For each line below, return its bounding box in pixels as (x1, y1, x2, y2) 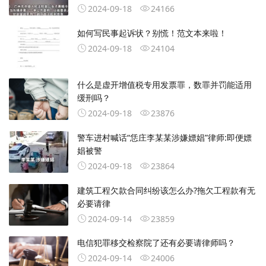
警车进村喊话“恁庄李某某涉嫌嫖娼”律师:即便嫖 (77, 131, 252, 143)
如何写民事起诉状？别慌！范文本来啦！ (77, 27, 227, 39)
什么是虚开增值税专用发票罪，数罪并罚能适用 (77, 78, 252, 90)
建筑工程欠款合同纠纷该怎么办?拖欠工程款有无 (77, 184, 255, 196)
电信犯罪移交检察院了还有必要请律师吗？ (77, 237, 235, 249)
